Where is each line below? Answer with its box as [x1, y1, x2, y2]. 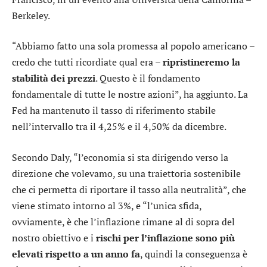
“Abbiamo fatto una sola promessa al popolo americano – [12, 39, 254, 53]
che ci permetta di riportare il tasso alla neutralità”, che [12, 182, 246, 196]
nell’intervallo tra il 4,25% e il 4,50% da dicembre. [12, 120, 226, 133]
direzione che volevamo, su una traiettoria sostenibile [12, 166, 241, 180]
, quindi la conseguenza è [140, 247, 247, 260]
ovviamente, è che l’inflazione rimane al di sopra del [12, 215, 235, 228]
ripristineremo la [163, 55, 240, 69]
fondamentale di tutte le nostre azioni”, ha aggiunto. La [12, 88, 248, 101]
